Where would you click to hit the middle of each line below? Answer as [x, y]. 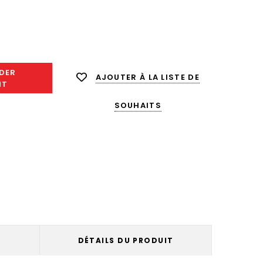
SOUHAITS [138, 105]
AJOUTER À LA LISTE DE [147, 77]
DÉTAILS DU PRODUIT [126, 240]
